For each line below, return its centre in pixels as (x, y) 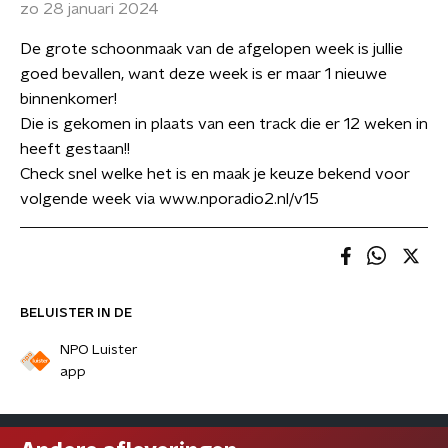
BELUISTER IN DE (76, 313)
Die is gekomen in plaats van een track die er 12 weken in (224, 124)
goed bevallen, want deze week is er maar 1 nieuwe (203, 74)
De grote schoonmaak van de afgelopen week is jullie (211, 49)
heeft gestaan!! (75, 149)
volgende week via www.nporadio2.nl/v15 (169, 199)
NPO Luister (98, 350)
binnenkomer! (68, 99)
